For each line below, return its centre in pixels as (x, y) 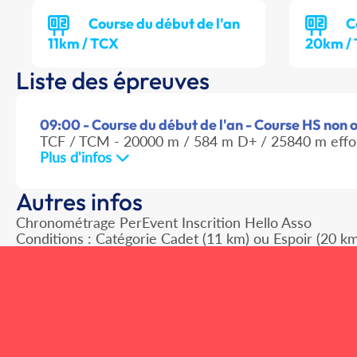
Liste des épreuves (113, 81)
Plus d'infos (78, 157)
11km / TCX (83, 44)
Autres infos (79, 202)
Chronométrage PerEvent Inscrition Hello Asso (164, 223)
